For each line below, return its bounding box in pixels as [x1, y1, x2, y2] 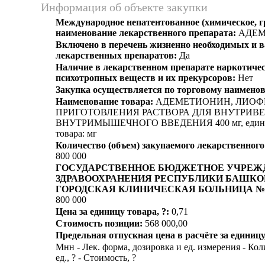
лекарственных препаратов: [56, 50, 177, 60]
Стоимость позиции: [56, 218, 143, 228]
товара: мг [56, 128, 97, 138]
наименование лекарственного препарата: [56, 28, 236, 38]
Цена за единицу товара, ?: [56, 206, 169, 216]
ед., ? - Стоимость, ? [56, 253, 136, 263]
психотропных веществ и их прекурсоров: [56, 73, 235, 83]
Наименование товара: [56, 96, 153, 106]
